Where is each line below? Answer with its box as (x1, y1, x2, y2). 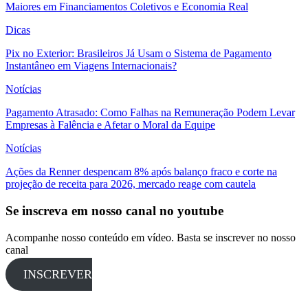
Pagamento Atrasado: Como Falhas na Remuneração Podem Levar (5, 107, 295, 119)
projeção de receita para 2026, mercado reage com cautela (5, 178, 256, 190)
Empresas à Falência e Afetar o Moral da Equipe (5, 119, 215, 131)
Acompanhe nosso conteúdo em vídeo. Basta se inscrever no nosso (5, 231, 296, 243)
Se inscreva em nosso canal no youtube (5, 203, 223, 218)
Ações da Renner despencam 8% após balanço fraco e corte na (5, 166, 277, 178)
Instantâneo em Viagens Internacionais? (5, 60, 177, 72)
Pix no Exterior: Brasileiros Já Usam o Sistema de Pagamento (5, 47, 272, 60)
